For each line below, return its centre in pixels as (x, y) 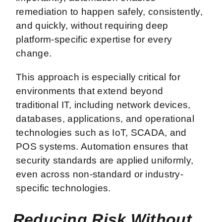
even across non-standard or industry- (100, 174)
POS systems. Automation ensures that (102, 146)
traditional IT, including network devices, (103, 105)
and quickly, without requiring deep (92, 25)
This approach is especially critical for (98, 77)
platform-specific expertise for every (94, 39)
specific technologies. (65, 188)
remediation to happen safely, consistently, (109, 11)
